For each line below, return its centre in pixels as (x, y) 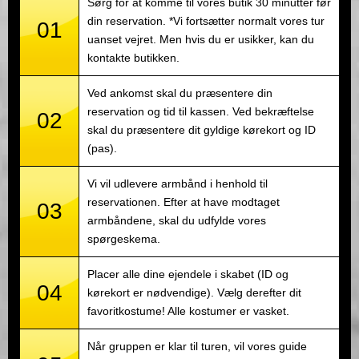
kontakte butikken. (133, 58)
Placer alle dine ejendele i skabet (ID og (188, 274)
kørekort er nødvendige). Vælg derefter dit (194, 293)
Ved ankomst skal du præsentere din (180, 93)
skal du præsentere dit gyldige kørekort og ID (202, 130)
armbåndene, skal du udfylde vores (177, 221)
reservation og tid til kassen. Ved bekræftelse (201, 112)
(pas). (102, 149)
